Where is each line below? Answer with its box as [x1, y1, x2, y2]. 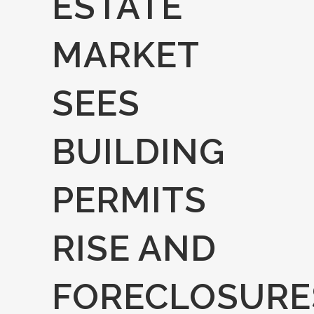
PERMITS [52, 179, 207, 221]
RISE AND [52, 228, 217, 269]
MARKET [52, 34, 199, 76]
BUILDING [52, 131, 225, 172]
